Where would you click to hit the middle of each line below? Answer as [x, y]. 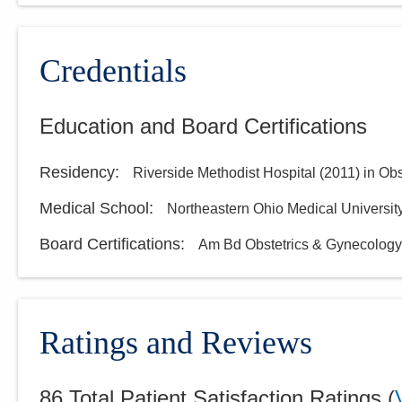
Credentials [113, 71]
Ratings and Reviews [176, 343]
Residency [77, 173]
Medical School [94, 209]
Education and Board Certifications [203, 127]
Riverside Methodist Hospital [224, 173]
